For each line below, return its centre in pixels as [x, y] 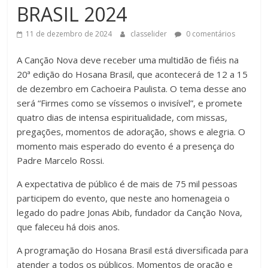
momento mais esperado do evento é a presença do [126, 146]
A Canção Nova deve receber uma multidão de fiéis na [128, 60]
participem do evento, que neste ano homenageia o [124, 198]
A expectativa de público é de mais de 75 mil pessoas [127, 184]
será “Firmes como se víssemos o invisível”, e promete [130, 103]
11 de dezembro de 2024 [69, 34]
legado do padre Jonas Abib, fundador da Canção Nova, [130, 213]
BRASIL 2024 [74, 14]
